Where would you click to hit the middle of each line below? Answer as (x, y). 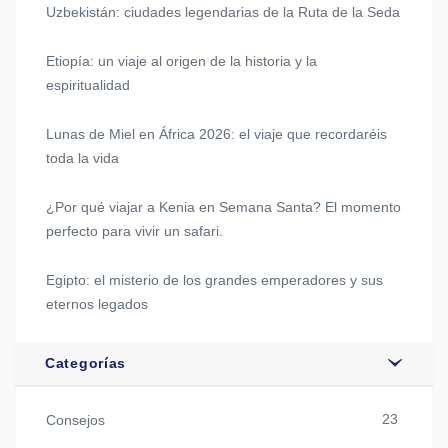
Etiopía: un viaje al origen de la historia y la (181, 61)
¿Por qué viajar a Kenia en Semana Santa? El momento (223, 207)
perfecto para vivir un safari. (134, 231)
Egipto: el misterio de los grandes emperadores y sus (214, 280)
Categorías (85, 363)
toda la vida (82, 158)
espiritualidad (88, 85)
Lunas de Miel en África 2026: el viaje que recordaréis (216, 134)
